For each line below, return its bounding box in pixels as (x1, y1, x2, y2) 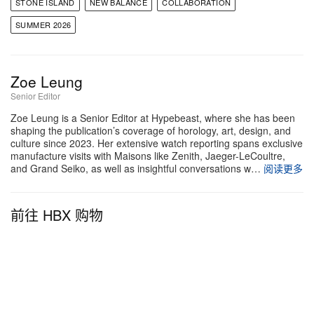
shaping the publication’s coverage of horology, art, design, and (11, 123, 291, 138)
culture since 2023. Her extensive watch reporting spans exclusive (11, 136, 303, 151)
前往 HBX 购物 (11, 205, 103, 226)
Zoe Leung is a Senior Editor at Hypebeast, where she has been (11, 111, 295, 125)
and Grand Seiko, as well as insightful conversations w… (11, 161, 261, 176)
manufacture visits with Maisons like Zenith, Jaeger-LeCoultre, (11, 149, 285, 163)
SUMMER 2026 (15, 19, 71, 31)
